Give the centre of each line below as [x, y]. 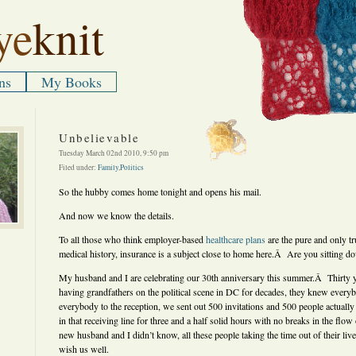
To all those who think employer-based [132, 239]
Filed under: [78, 167]
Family [108, 167]
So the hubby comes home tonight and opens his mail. [160, 192]
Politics [132, 167]
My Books [72, 82]
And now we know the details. [116, 215]
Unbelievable [99, 137]
